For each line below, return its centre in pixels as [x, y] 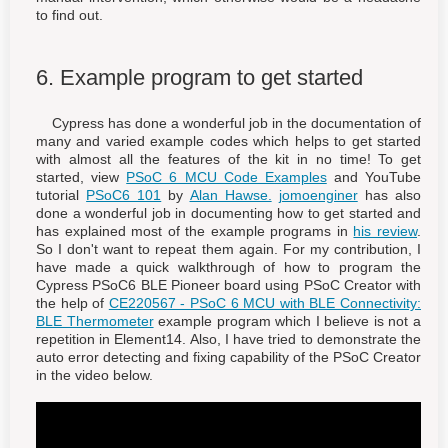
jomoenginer [318, 194]
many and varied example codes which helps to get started [228, 140]
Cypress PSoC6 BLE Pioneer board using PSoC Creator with [228, 284]
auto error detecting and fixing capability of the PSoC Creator [228, 356]
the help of [72, 302]
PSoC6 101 [124, 194]
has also [389, 194]
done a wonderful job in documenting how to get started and [228, 212]
